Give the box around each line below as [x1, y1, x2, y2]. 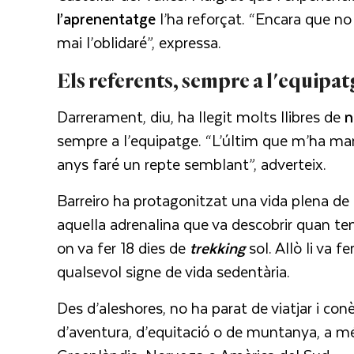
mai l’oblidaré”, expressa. [57, 30, 221, 55]
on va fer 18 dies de [57, 235, 190, 260]
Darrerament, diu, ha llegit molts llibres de [57, 104, 345, 129]
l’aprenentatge [57, 6, 156, 32]
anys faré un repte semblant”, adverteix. [57, 151, 330, 176]
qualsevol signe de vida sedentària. [57, 258, 290, 284]
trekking [190, 235, 245, 260]
